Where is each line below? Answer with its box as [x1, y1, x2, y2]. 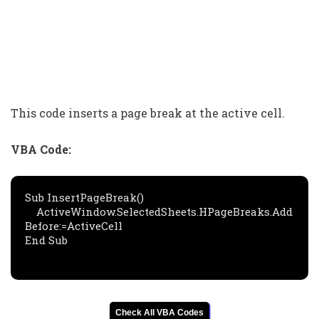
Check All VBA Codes [115, 308, 204, 318]
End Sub [25, 233, 68, 247]
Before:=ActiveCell [25, 219, 122, 233]
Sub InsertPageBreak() [25, 190, 144, 204]
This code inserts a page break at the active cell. [11, 105, 285, 120]
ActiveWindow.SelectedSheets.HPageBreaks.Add [25, 204, 36, 219]
